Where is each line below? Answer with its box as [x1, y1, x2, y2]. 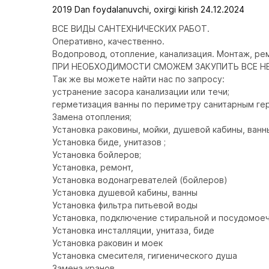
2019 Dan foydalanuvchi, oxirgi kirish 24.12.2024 [52, 4, 244, 14]
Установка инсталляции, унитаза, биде [52, 225, 214, 235]
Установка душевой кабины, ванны [52, 187, 198, 198]
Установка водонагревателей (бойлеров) [52, 175, 228, 185]
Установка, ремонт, [52, 162, 133, 172]
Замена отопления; [52, 112, 131, 122]
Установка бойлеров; [52, 150, 141, 160]
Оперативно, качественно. [52, 36, 165, 46]
